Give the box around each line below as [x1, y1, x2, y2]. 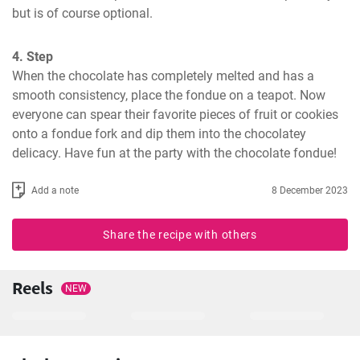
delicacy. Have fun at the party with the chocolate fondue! [12, 145, 337, 161]
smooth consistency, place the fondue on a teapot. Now [12, 88, 325, 103]
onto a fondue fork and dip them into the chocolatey [12, 126, 306, 141]
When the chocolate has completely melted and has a [12, 68, 314, 84]
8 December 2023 [272, 184, 348, 196]
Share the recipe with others [103, 228, 257, 241]
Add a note [31, 184, 79, 196]
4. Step [12, 49, 53, 64]
